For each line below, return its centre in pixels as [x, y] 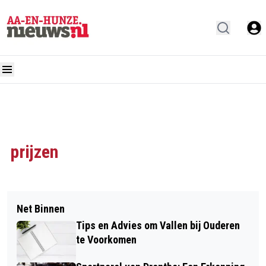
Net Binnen [41, 209]
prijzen [34, 152]
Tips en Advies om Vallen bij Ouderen [158, 225]
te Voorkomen [106, 240]
